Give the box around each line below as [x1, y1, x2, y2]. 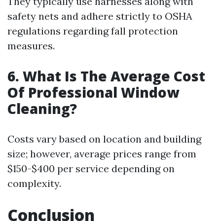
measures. [7, 39, 55, 52]
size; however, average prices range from [7, 147, 196, 160]
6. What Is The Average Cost [7, 67, 205, 85]
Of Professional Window [7, 83, 179, 102]
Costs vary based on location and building [7, 133, 201, 145]
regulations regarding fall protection [7, 25, 178, 37]
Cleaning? [7, 99, 77, 118]
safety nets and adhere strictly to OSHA [7, 10, 192, 22]
